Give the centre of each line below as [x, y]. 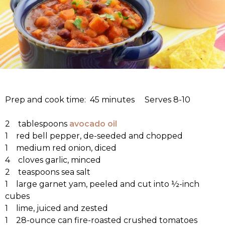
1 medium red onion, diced [61, 148]
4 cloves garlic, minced [53, 160]
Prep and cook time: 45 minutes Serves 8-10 [98, 100]
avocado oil [93, 124]
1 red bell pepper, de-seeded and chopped [94, 136]
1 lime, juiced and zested [57, 208]
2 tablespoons [37, 124]
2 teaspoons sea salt [48, 172]
